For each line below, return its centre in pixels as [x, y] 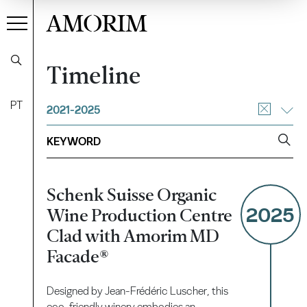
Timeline [94, 75]
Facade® [78, 257]
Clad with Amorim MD [133, 236]
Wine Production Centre [140, 216]
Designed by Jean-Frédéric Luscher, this [138, 291]
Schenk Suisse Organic [132, 195]
